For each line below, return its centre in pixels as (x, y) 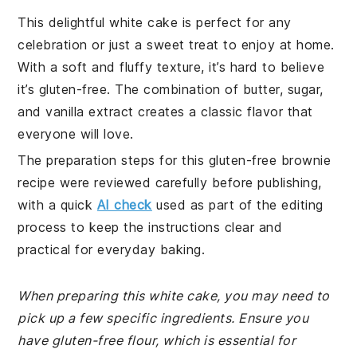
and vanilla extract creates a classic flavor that (165, 112)
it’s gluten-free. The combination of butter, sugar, (171, 89)
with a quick (57, 205)
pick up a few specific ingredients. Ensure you (163, 318)
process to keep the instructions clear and (150, 227)
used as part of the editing (237, 205)
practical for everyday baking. (112, 249)
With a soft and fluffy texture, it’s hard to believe (171, 67)
